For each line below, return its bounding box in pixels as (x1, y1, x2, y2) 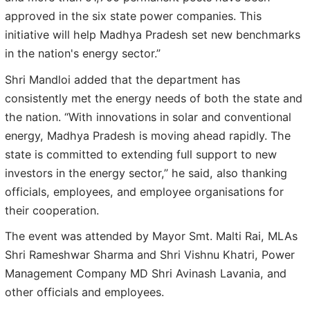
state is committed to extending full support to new (5, 147, 277, 161)
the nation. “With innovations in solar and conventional (5, 109, 291, 124)
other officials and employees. (5, 285, 164, 300)
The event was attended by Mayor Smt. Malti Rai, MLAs (5, 229, 298, 244)
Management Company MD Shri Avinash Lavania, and (5, 266, 286, 281)
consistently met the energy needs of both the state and (5, 91, 302, 105)
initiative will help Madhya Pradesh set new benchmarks (5, 28, 300, 42)
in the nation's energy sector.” (5, 46, 161, 61)
